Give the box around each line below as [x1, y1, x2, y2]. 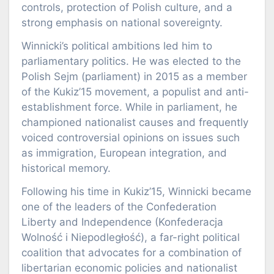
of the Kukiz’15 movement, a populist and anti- [21, 85, 249, 98]
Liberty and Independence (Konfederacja [21, 215, 223, 228]
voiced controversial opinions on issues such [21, 131, 240, 144]
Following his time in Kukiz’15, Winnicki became [21, 185, 251, 198]
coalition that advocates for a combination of [21, 246, 242, 259]
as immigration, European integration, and [21, 146, 227, 159]
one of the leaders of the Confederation [21, 200, 217, 213]
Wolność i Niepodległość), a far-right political [21, 231, 240, 243]
